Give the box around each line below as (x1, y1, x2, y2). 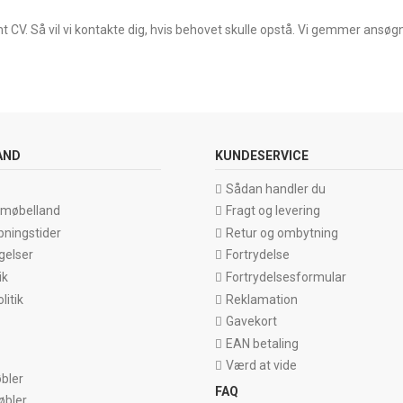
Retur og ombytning (226, 225, 338, 240)
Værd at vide (226, 358, 297, 373)
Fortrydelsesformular (226, 269, 346, 284)
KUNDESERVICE (215, 148, 309, 164)
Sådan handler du (226, 181, 326, 196)
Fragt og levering (226, 203, 320, 219)
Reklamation (226, 291, 298, 307)
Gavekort (226, 314, 277, 329)
